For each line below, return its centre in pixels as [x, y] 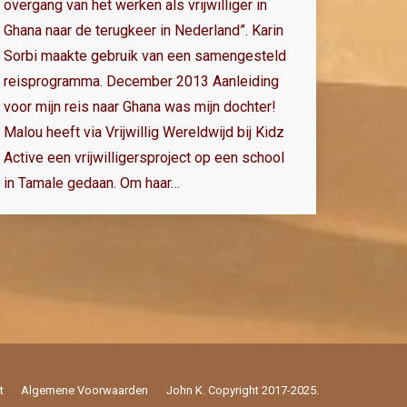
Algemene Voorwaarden [84, 391]
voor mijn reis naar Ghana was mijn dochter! [140, 106]
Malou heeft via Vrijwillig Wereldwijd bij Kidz [144, 132]
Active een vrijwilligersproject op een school [144, 157]
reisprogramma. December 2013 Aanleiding [141, 81]
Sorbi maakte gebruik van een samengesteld [145, 55]
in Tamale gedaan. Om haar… [92, 183]
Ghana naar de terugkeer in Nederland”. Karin [144, 30]
